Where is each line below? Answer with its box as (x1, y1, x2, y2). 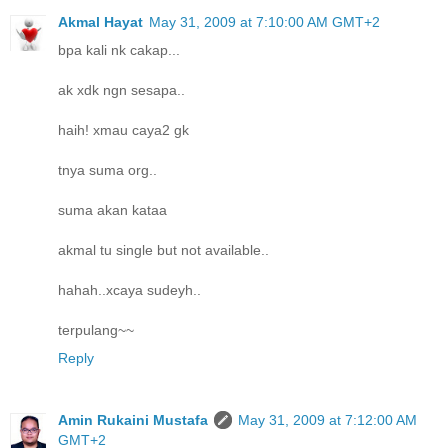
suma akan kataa (58, 202, 167, 219)
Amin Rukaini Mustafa (58, 412, 208, 428)
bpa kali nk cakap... (58, 42, 180, 59)
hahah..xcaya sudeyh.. (58, 282, 201, 299)
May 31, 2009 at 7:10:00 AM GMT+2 (149, 14, 380, 31)
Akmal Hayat (58, 14, 143, 31)
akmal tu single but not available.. (58, 242, 269, 259)
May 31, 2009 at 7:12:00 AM (238, 412, 417, 428)
